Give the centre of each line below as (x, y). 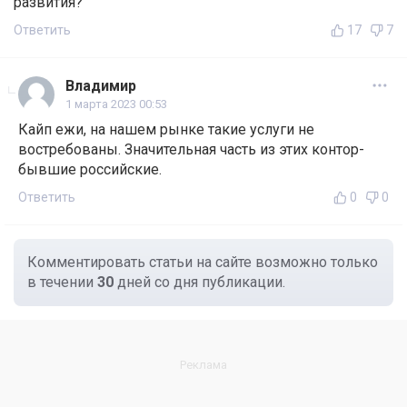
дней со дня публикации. (199, 283)
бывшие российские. (90, 170)
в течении (62, 283)
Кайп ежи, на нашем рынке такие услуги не (166, 130)
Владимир (101, 86)
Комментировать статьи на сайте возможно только (203, 263)
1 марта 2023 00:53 (116, 104)
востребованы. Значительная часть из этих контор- (191, 150)
